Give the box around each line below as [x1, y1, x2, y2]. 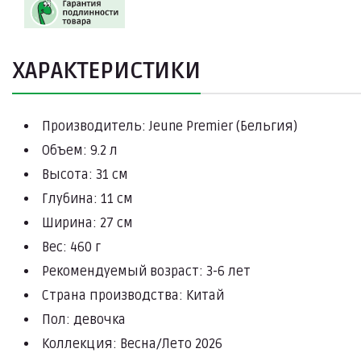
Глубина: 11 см [42, 191, 133, 208]
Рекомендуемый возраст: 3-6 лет [42, 263, 251, 280]
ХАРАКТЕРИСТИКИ [12, 57, 201, 85]
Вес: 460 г [42, 239, 101, 256]
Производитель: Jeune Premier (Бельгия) [42, 118, 297, 135]
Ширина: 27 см [42, 215, 133, 232]
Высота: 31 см [42, 167, 128, 184]
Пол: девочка [42, 312, 126, 329]
